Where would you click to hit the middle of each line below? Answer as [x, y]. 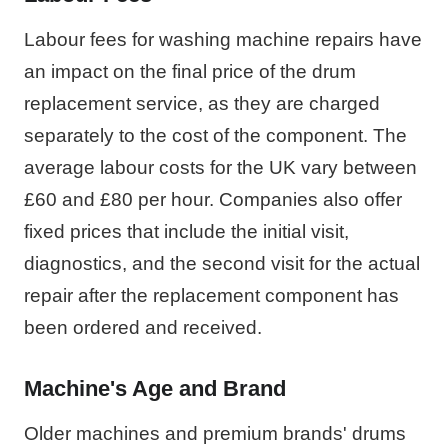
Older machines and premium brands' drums [215, 433]
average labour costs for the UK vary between [220, 167]
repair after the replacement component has [211, 295]
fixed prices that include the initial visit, [186, 231]
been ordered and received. [143, 327]
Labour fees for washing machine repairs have [223, 39]
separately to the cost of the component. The [215, 135]
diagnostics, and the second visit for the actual [222, 263]
